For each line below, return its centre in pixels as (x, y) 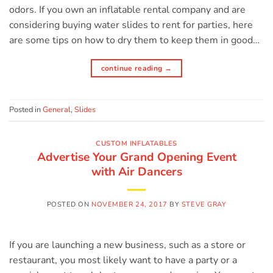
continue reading (133, 68)
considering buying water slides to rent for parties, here (131, 25)
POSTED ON (69, 205)
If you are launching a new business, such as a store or (127, 245)
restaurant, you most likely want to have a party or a (123, 261)
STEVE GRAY (204, 205)
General (57, 109)
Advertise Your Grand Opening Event (136, 158)
